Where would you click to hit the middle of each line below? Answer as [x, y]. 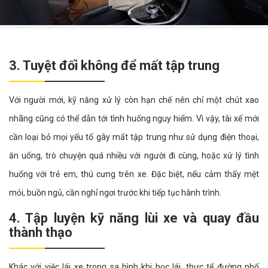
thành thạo [41, 233]
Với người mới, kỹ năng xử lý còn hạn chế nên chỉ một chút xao [134, 100]
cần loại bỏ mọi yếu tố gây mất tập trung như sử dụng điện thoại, [134, 137]
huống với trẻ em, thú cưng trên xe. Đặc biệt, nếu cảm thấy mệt [134, 174]
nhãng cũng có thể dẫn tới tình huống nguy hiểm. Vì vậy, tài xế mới [134, 119]
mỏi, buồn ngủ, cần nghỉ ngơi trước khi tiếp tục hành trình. [115, 193]
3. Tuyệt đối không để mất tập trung [114, 66]
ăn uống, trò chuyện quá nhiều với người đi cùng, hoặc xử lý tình [134, 156]
